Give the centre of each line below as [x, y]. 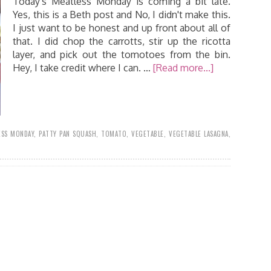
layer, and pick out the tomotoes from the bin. [122, 54]
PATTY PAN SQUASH [68, 134]
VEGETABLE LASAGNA [199, 134]
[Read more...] [183, 68]
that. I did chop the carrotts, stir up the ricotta [122, 41]
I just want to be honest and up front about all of [122, 28]
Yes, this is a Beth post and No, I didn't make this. [122, 15]
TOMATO [114, 134]
